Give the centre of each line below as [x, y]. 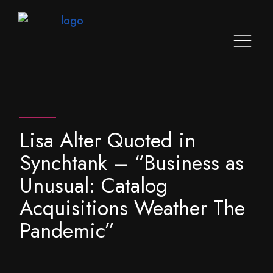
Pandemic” [67, 231]
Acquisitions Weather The [132, 208]
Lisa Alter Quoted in [108, 141]
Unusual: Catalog [94, 186]
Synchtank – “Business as [132, 163]
